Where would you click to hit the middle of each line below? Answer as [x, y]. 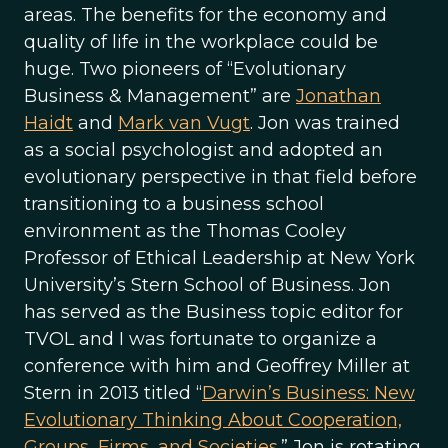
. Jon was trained [325, 123]
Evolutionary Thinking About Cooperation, [213, 420]
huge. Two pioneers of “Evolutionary [185, 69]
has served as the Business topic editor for [213, 312]
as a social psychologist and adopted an [203, 150]
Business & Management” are [160, 96]
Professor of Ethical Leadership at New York [219, 258]
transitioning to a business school [174, 204]
